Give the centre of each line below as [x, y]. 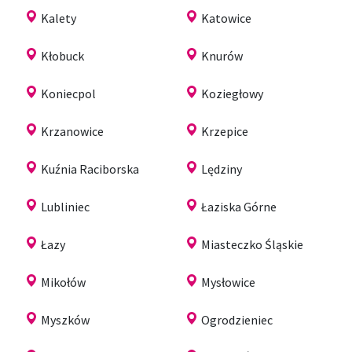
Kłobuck [62, 55]
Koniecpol [68, 93]
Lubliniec [65, 206]
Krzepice [225, 131]
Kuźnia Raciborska [90, 169]
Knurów [222, 55]
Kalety [59, 18]
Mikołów [63, 282]
